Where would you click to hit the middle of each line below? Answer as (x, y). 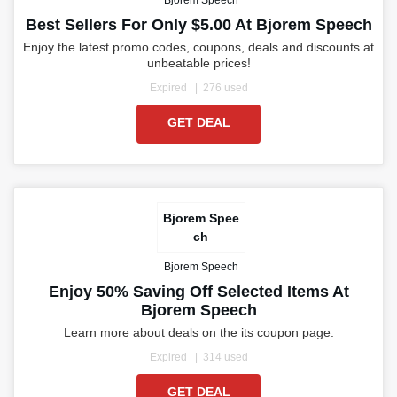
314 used (225, 358)
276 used (225, 88)
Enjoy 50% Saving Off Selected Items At (198, 292)
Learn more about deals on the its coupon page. (198, 333)
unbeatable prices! (198, 63)
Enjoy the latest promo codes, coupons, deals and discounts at (198, 47)
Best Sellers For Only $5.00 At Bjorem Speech (198, 25)
